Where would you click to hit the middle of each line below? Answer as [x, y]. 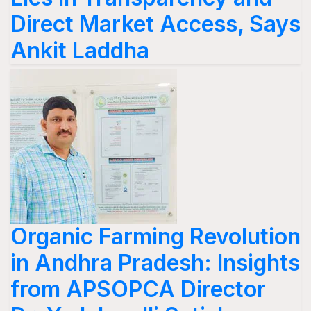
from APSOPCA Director [138, 289]
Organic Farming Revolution [155, 236]
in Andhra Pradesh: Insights [155, 262]
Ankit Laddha [80, 50]
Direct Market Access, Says [155, 24]
